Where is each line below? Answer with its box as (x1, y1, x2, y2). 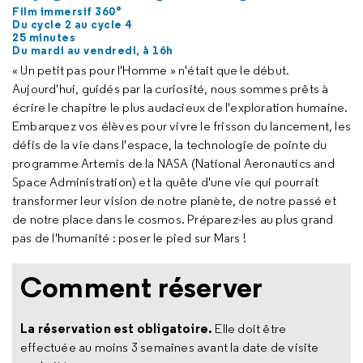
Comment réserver (20, 268, 263, 305)
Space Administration (12, 174, 132, 190)
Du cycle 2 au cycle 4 (12, 17, 132, 32)
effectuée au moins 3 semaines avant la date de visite (20, 340, 319, 355)
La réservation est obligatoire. (20, 320, 213, 336)
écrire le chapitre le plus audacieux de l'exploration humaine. (12, 100, 348, 116)
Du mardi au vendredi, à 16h (12, 43, 173, 58)
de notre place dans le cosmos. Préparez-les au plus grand (12, 211, 334, 228)
